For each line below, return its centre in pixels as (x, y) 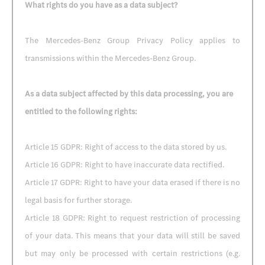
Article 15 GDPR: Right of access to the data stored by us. (126, 147)
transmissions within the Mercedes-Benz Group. (110, 58)
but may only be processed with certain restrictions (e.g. (132, 253)
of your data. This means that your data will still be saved (132, 236)
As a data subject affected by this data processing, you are (129, 94)
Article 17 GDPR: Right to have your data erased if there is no (132, 182)
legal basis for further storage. (78, 200)
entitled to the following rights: (81, 112)
